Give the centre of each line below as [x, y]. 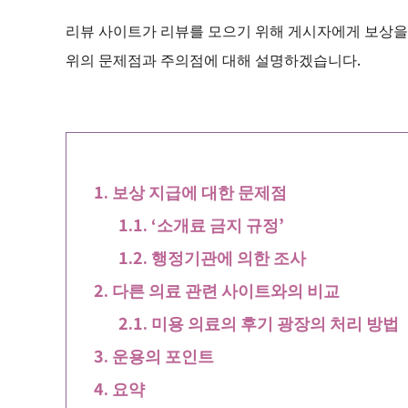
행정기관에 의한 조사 [228, 256]
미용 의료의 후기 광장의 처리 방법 [275, 322]
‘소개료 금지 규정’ [217, 224]
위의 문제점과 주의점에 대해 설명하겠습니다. [213, 59]
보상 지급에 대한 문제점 [199, 191]
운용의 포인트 [163, 355]
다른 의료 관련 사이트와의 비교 [225, 289]
